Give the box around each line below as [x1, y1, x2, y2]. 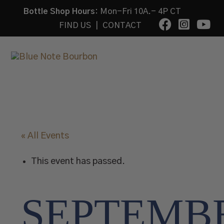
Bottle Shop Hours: [23, 7, 98, 15]
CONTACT [102, 21, 141, 29]
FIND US [58, 21, 91, 29]
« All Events [21, 131, 69, 140]
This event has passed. [31, 157, 125, 166]
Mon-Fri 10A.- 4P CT [98, 7, 181, 15]
